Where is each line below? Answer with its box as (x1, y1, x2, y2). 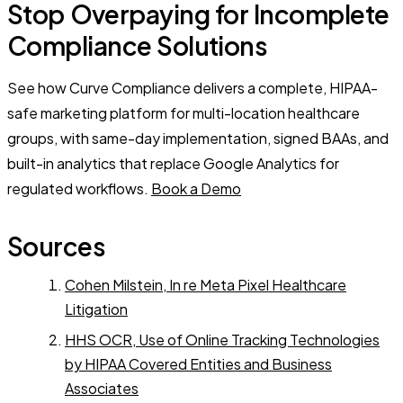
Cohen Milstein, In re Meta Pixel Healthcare (65, 275, 346, 295)
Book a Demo (151, 179, 241, 199)
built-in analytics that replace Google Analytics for (7, 154, 339, 174)
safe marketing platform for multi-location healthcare (7, 103, 360, 123)
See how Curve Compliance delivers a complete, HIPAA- (7, 78, 378, 98)
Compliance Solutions (7, 30, 268, 62)
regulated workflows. (7, 179, 151, 199)
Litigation (65, 300, 128, 319)
